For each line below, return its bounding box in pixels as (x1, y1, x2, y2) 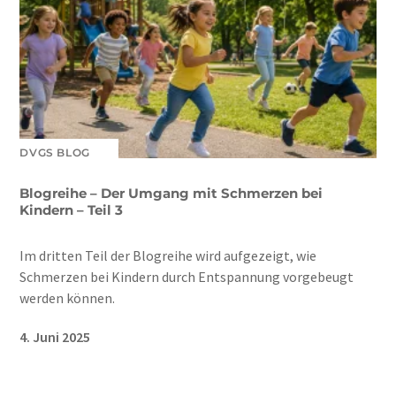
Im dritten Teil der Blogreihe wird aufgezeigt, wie (19, 247, 317, 265)
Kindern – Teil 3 (19, 202, 124, 219)
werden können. (19, 289, 116, 308)
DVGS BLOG (19, 146, 90, 160)
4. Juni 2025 (19, 328, 91, 346)
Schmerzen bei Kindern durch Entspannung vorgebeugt (19, 268, 354, 286)
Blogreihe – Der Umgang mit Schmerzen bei (19, 185, 324, 202)
